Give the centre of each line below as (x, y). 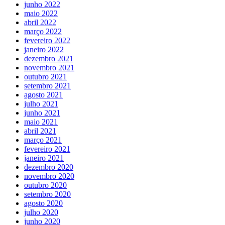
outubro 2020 (45, 185)
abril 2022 (40, 23)
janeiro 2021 (44, 158)
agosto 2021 (43, 95)
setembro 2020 (47, 194)
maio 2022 (41, 14)
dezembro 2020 (49, 167)
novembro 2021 (49, 68)
